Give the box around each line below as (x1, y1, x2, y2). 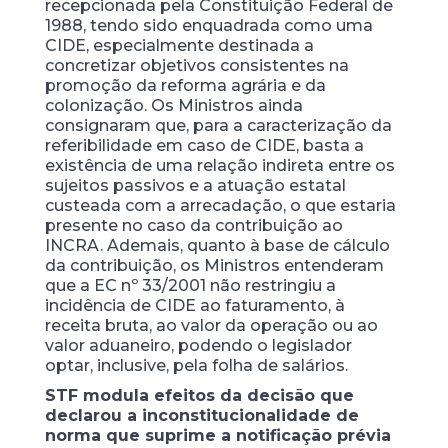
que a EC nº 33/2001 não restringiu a (44, 275, 336, 295)
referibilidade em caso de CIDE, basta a (44, 135, 364, 155)
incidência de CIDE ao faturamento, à (44, 295, 345, 315)
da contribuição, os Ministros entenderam (44, 255, 384, 275)
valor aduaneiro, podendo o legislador (44, 335, 352, 355)
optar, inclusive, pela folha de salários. (44, 355, 348, 375)
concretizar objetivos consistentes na (44, 55, 349, 75)
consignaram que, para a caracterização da (44, 115, 392, 135)
